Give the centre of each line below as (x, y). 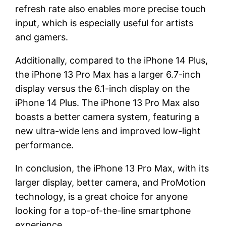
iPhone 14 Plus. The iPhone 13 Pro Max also (108, 102)
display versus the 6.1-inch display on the (103, 88)
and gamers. (42, 37)
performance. (45, 145)
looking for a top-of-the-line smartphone (103, 210)
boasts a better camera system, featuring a (107, 117)
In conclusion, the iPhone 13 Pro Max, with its (112, 168)
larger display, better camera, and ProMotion (111, 182)
